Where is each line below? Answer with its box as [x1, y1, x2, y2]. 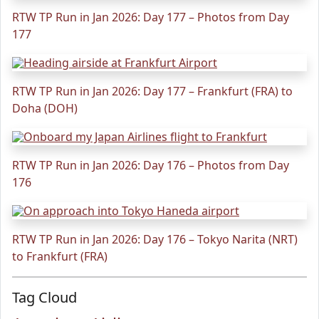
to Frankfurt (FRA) [12, 249, 108, 264]
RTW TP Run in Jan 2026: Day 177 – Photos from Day [12, 9, 289, 25]
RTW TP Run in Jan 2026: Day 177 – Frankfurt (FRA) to [12, 83, 293, 99]
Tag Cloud [12, 288, 77, 307]
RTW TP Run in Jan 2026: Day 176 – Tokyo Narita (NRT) [12, 231, 298, 247]
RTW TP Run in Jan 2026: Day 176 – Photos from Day [12, 157, 289, 173]
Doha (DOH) [12, 100, 78, 116]
